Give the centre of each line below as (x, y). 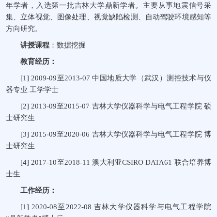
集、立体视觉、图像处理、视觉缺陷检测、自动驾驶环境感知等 (108, 17)
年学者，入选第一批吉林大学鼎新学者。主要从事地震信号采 (108, 5)
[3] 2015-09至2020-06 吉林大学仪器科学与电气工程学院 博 (116, 134)
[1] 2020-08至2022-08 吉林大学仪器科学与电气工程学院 (116, 207)
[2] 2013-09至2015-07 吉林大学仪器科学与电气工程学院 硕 (116, 106)
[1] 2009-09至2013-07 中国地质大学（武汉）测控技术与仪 (116, 78)
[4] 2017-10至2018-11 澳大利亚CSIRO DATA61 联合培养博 (116, 162)
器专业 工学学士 (32, 90)
